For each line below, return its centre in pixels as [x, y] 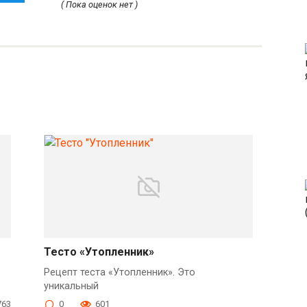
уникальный [72, 286]
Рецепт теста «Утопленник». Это [120, 273]
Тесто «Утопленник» [99, 252]
